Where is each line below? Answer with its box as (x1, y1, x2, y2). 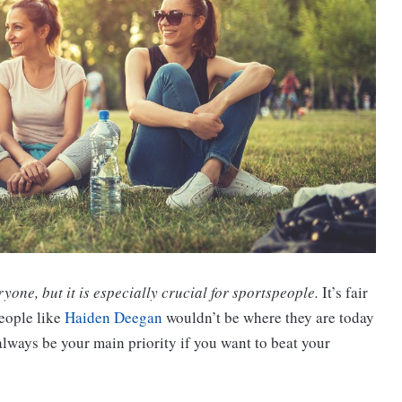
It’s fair (322, 282, 368, 303)
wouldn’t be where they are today (162, 307, 374, 328)
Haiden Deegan (65, 307, 162, 328)
